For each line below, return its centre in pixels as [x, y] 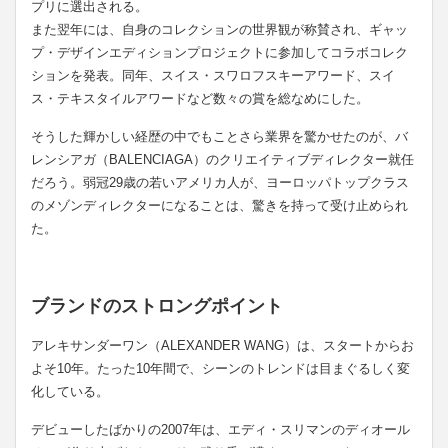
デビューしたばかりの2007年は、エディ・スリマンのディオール [220, 429]
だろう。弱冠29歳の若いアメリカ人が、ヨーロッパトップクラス [220, 182]
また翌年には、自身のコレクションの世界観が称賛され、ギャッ [219, 29]
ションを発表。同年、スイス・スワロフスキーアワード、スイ [213, 75]
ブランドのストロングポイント [157, 305]
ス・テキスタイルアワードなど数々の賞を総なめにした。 [200, 98]
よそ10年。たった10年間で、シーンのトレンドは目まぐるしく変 [220, 368]
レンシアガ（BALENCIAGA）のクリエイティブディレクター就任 [222, 159]
